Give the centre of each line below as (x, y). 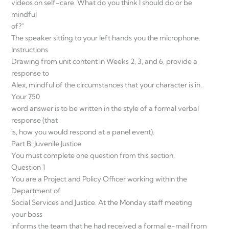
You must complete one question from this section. (93, 155)
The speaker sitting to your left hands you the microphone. (106, 38)
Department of (36, 190)
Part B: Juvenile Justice (46, 143)
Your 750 (26, 96)
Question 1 (28, 167)
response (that (35, 120)
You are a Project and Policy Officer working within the (99, 179)
